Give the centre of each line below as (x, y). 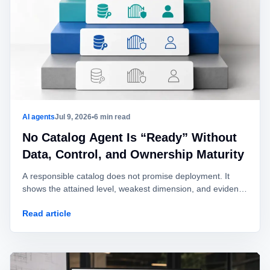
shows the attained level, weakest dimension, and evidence (135, 189)
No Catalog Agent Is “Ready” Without (130, 137)
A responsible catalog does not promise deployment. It (126, 176)
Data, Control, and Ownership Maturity (133, 154)
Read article (47, 213)
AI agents (39, 117)
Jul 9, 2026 (73, 117)
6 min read (112, 117)
